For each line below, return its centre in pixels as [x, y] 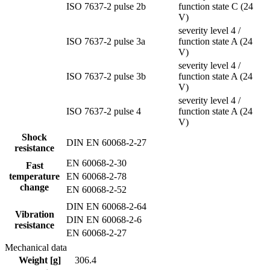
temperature [34, 176]
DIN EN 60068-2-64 [106, 206]
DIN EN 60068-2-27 [106, 142]
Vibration [34, 214]
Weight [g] [39, 260]
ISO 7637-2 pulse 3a [106, 41]
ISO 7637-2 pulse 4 [104, 111]
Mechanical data [36, 247]
